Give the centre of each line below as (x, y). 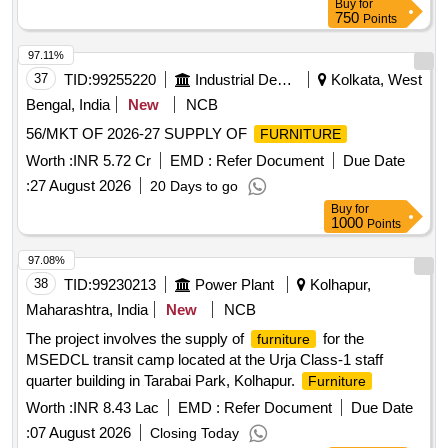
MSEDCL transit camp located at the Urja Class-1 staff (204, 360)
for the (341, 339)
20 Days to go (194, 186)
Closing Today (194, 433)
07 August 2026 (80, 433)
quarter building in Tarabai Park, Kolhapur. (162, 381)
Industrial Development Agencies (284, 80)
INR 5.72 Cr (112, 161)
